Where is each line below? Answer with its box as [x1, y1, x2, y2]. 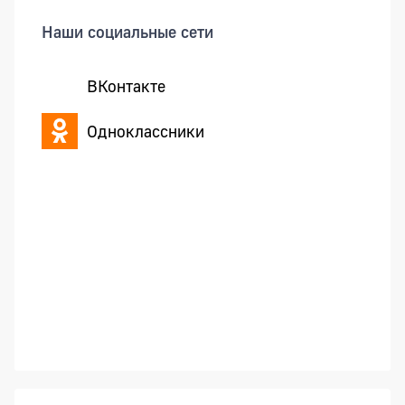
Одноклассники [87, 120, 204, 141]
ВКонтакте [87, 75, 165, 96]
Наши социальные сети [42, 22, 213, 42]
